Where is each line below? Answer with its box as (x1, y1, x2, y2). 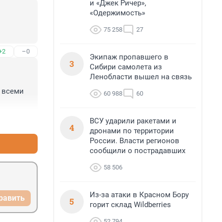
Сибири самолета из (90, 62, 162, 71)
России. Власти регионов (90, 136, 179, 145)
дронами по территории (90, 126, 174, 135)
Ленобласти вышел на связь (90, 72, 192, 81)
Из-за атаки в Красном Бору (90, 190, 189, 199)
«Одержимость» (90, 8, 145, 17)
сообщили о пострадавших (90, 146, 185, 155)
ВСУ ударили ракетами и (90, 116, 176, 125)
